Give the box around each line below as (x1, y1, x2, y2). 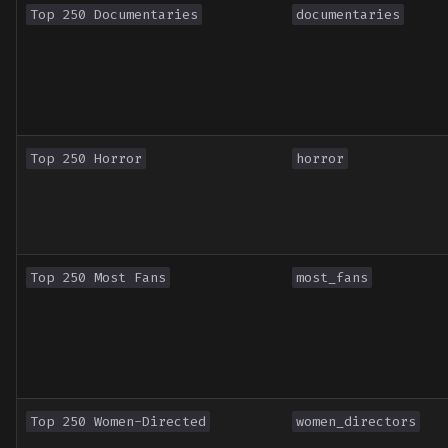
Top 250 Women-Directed (30, 413, 206, 431)
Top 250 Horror (30, 150, 142, 168)
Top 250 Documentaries (30, 6, 198, 24)
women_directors (296, 413, 416, 431)
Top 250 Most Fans (30, 269, 166, 287)
